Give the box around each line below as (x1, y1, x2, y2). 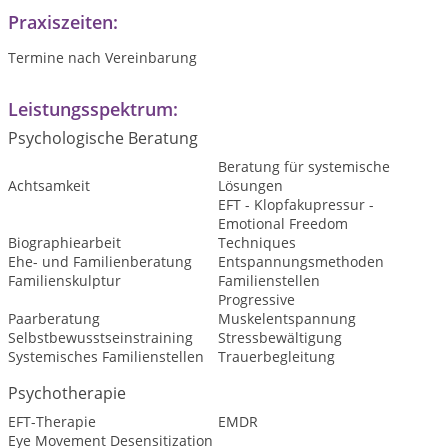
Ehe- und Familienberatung (8, 252, 192, 271)
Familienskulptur (8, 271, 121, 290)
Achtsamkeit (8, 176, 90, 195)
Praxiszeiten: (8, 10, 118, 34)
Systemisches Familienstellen (8, 347, 204, 366)
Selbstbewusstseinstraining (8, 328, 193, 347)
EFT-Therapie (8, 412, 96, 431)
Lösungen (217, 176, 283, 195)
